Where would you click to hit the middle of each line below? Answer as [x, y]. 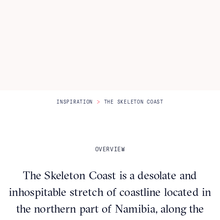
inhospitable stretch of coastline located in [110, 192]
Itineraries [48, 9]
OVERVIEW [110, 149]
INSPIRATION [75, 102]
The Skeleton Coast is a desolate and [110, 175]
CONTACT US [120, 88]
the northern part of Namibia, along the [110, 208]
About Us [46, 31]
